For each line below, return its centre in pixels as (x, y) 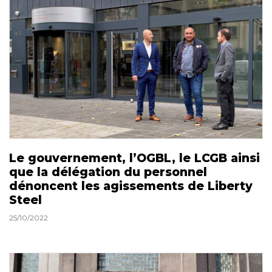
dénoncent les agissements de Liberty (131, 186)
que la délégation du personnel (108, 172)
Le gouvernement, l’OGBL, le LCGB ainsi (134, 158)
